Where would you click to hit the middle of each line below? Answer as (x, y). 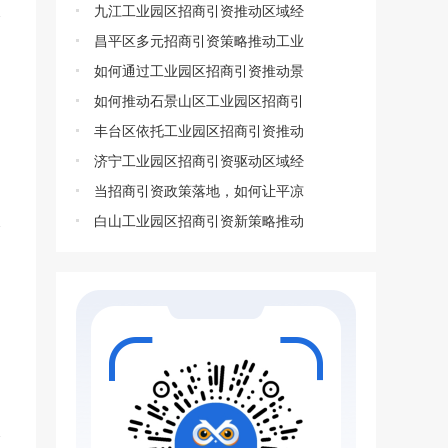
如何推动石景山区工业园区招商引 (199, 101)
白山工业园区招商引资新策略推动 (199, 221)
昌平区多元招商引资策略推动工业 (199, 41)
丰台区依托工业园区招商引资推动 (199, 131)
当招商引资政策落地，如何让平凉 (199, 191)
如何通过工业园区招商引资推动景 (199, 71)
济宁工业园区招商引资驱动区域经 (199, 161)
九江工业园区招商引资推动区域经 (199, 11)
